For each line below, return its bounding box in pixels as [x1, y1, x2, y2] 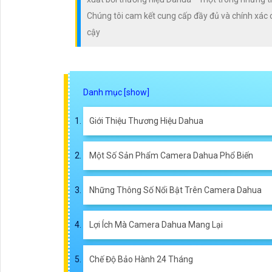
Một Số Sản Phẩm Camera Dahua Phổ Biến [89, 150, 253, 160]
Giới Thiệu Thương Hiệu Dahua [89, 115, 203, 126]
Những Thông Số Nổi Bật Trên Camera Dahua [89, 185, 262, 195]
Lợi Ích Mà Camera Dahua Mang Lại [89, 219, 223, 229]
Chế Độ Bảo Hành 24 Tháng [89, 254, 193, 264]
